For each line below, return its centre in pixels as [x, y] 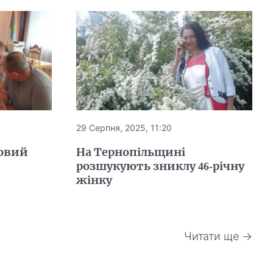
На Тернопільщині [131, 152]
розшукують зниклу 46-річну [161, 166]
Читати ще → [218, 236]
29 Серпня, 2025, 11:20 [124, 127]
